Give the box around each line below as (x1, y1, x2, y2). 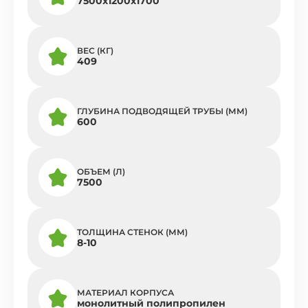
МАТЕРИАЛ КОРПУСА (77, 287, 174, 298)
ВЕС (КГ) (77, 45, 113, 56)
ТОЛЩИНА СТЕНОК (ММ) (77, 227, 188, 237)
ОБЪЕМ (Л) (77, 166, 125, 177)
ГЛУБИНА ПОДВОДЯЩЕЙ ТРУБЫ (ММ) (77, 106, 247, 116)
